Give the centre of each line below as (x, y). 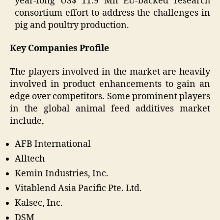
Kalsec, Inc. (39, 203)
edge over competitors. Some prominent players (110, 96)
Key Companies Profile (59, 49)
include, (27, 121)
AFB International (53, 144)
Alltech (30, 159)
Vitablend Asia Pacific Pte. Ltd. (78, 189)
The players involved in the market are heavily (110, 72)
